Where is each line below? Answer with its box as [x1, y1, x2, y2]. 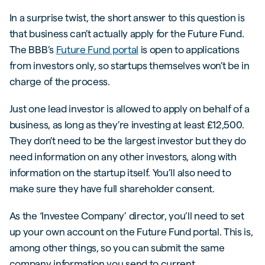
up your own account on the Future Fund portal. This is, [9, 226, 253, 238]
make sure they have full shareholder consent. [9, 183, 215, 195]
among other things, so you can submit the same [9, 242, 225, 254]
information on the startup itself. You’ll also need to [9, 167, 231, 179]
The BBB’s [9, 44, 56, 56]
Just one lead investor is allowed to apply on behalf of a [9, 103, 250, 115]
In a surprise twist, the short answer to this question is [9, 12, 245, 24]
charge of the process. [9, 76, 110, 88]
